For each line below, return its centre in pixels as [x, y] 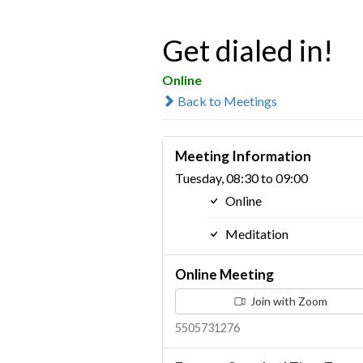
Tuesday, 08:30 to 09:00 [241, 177]
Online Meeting [224, 274]
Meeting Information [243, 156]
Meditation [255, 233]
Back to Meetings [226, 100]
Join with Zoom [288, 301]
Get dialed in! [247, 50]
